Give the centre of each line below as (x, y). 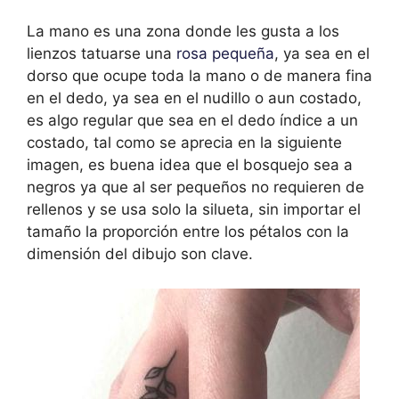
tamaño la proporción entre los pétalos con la (188, 232)
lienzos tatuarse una (102, 54)
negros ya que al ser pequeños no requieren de (195, 187)
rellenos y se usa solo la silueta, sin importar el (194, 210)
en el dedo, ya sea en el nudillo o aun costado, (194, 98)
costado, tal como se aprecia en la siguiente (184, 143)
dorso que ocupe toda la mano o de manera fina (199, 76)
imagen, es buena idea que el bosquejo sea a (190, 165)
